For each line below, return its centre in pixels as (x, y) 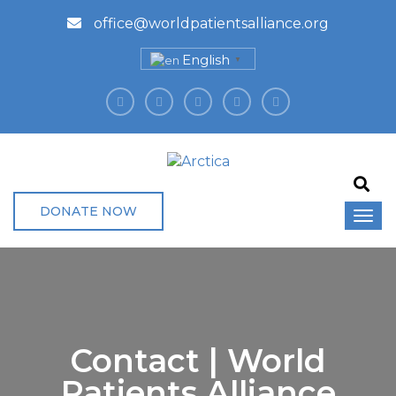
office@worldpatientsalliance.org (209, 23)
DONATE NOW (88, 211)
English (206, 60)
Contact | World (198, 360)
